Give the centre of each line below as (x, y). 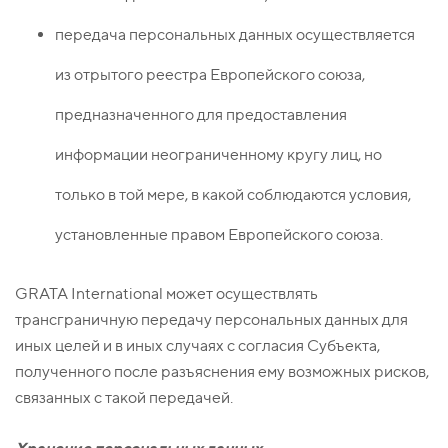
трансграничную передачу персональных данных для (211, 320)
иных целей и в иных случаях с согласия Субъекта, (197, 346)
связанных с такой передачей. (124, 398)
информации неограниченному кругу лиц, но (218, 155)
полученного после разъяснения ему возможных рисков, (222, 372)
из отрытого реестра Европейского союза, (210, 75)
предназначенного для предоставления (201, 115)
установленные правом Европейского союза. (219, 235)
